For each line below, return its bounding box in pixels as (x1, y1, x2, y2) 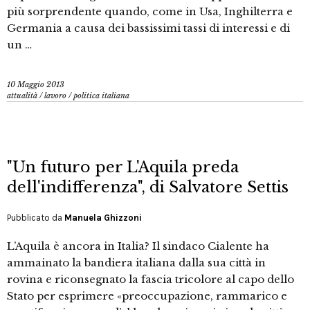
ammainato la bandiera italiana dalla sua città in (7, 256, 266, 270)
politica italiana (73, 91, 129, 101)
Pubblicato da (7, 212, 64, 224)
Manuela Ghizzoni (64, 212, 142, 224)
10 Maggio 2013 (7, 80, 64, 90)
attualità (7, 91, 37, 101)
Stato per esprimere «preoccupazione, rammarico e (7, 289, 287, 303)
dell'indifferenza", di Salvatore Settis (7, 178, 289, 197)
